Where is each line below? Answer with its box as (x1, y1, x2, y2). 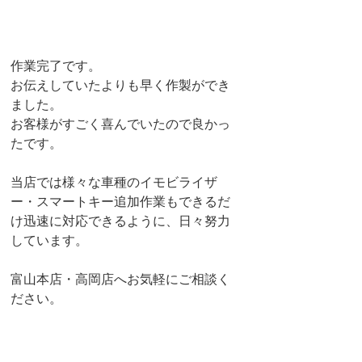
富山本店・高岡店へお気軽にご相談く (11, 270, 230, 288)
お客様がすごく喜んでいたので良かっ (11, 115, 230, 133)
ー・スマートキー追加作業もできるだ (11, 192, 230, 210)
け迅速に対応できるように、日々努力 (11, 212, 230, 229)
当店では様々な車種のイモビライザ (11, 173, 217, 191)
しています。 (11, 231, 88, 249)
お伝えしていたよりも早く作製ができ (11, 76, 230, 94)
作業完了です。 (11, 57, 101, 74)
